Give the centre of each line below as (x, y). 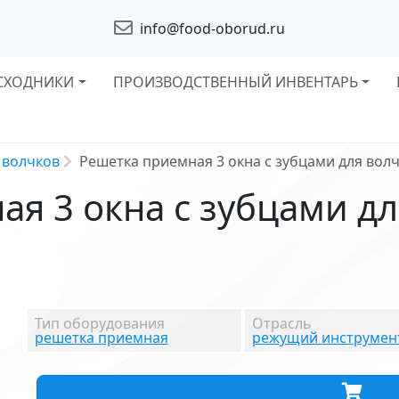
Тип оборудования (99, 323)
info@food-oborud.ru (211, 28)
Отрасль (282, 323)
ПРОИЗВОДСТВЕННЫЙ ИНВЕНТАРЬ (235, 82)
